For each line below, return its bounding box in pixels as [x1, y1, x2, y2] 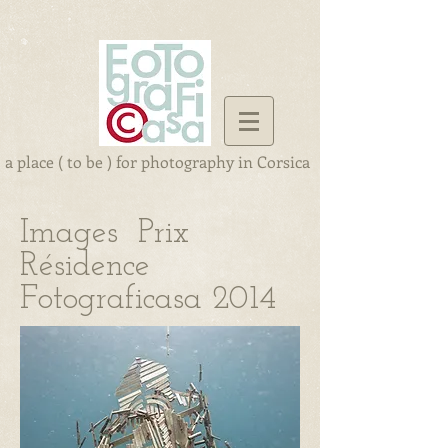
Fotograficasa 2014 [20, 283, 276, 316]
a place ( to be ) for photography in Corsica [5, 151, 310, 172]
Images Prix [20, 217, 189, 250]
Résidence [20, 250, 150, 283]
